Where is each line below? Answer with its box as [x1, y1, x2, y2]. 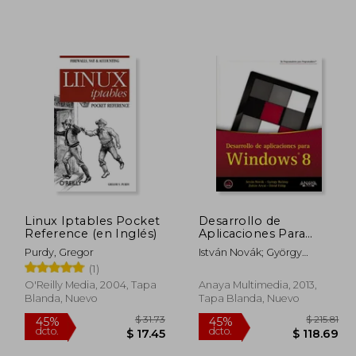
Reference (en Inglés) [25, 226, 157, 241]
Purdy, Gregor [25, 246, 95, 258]
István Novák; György [198, 246, 302, 258]
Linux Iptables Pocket [25, 213, 161, 228]
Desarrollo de [198, 213, 281, 228]
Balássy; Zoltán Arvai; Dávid [198, 259, 335, 272]
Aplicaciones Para [198, 226, 306, 241]
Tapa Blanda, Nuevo [198, 292, 300, 304]
